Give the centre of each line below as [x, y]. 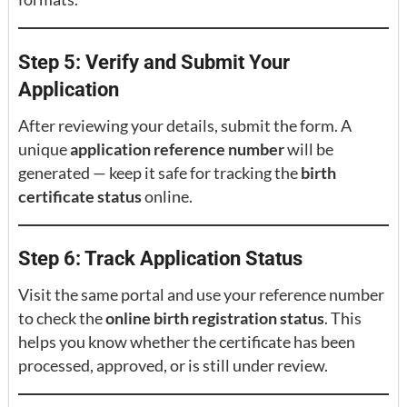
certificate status [80, 196]
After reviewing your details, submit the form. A [185, 125]
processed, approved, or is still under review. [173, 365]
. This [343, 318]
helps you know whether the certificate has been [187, 341]
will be [309, 149]
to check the [62, 318]
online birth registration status [215, 318]
